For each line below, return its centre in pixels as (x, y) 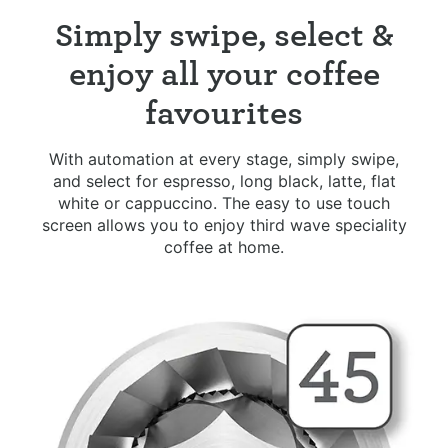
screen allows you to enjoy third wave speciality (224, 224)
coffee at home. (224, 246)
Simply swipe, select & (224, 34)
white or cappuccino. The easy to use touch (224, 202)
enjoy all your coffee (224, 73)
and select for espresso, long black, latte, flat (224, 180)
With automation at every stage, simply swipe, (224, 158)
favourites (224, 112)
